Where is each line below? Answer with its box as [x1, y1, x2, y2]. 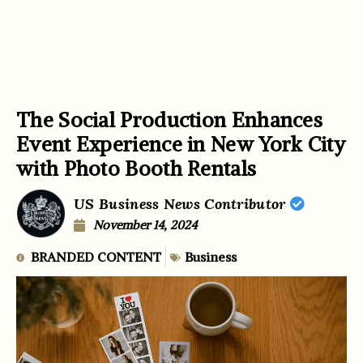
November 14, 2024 [93, 216, 198, 233]
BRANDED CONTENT [31, 249, 161, 266]
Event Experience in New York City [16, 130, 345, 157]
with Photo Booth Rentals [16, 155, 257, 181]
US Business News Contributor [74, 194, 290, 213]
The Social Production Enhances [16, 106, 322, 133]
